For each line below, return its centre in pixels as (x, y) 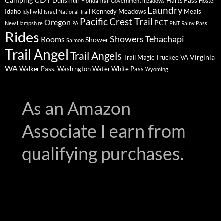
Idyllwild (32, 12)
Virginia (202, 57)
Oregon (57, 22)
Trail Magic (139, 57)
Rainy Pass (194, 23)
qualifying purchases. (103, 154)
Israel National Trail (67, 12)
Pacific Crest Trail (116, 22)
